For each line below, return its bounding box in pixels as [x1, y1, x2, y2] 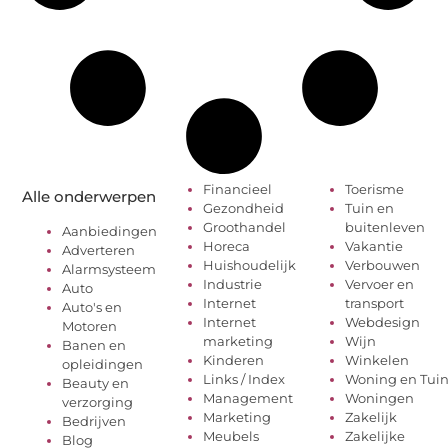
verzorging [62, 393, 134, 410]
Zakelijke [344, 427, 405, 444]
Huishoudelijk [203, 256, 297, 273]
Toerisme [344, 180, 404, 197]
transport [344, 294, 404, 311]
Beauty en [62, 374, 130, 391]
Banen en [62, 336, 127, 353]
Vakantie [344, 237, 403, 254]
